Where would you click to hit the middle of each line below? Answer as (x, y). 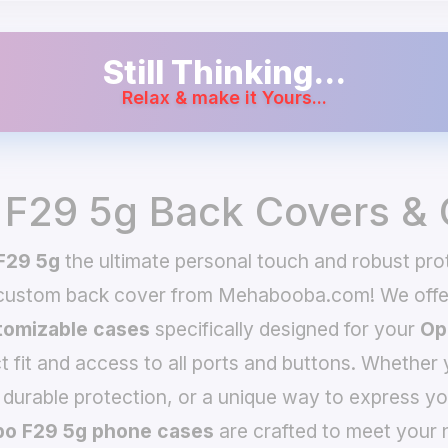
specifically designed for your (284, 329)
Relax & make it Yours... (224, 97)
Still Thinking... (224, 72)
